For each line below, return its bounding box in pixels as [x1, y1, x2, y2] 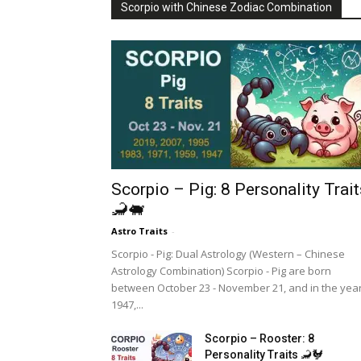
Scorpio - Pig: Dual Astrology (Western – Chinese [111, 247, 345, 262]
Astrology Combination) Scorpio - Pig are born [111, 263, 331, 279]
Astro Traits [111, 225, 168, 238]
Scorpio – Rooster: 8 [205, 332, 314, 346]
